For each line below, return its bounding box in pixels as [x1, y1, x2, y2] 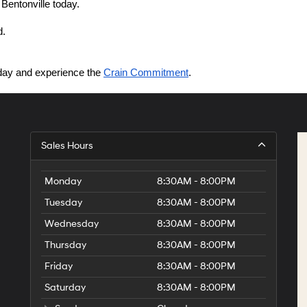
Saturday [45, 282, 86, 293]
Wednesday [45, 218, 99, 230]
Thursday [45, 239, 86, 251]
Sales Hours [41, 140, 93, 151]
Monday [45, 175, 82, 187]
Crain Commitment [103, 67, 188, 78]
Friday [45, 260, 73, 272]
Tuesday [45, 197, 82, 208]
